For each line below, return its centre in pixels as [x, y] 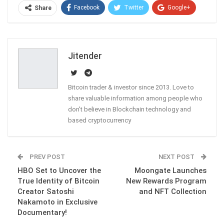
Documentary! [42, 212]
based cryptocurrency [99, 120]
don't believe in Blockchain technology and [129, 109]
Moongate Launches [170, 170]
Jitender [85, 55]
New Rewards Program [166, 181]
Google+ [179, 7]
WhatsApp [133, 26]
